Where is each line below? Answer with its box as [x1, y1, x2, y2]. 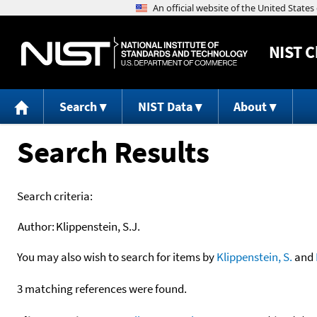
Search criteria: [17, 188, 93, 204]
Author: [18, 218, 54, 234]
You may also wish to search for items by [17, 248, 217, 265]
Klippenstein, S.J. [56, 218, 140, 234]
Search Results [17, 132, 209, 171]
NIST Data [137, 98, 192, 115]
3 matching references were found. [17, 280, 187, 296]
